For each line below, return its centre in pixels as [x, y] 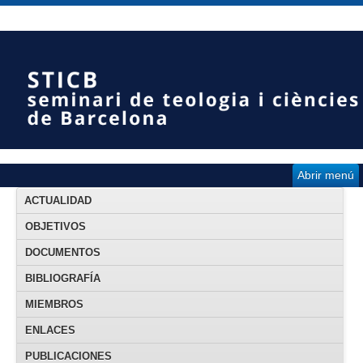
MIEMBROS [54, 304]
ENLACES [50, 330]
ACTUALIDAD [58, 200]
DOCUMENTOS [63, 252]
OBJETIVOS [56, 226]
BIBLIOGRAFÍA [63, 278]
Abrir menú [326, 175]
